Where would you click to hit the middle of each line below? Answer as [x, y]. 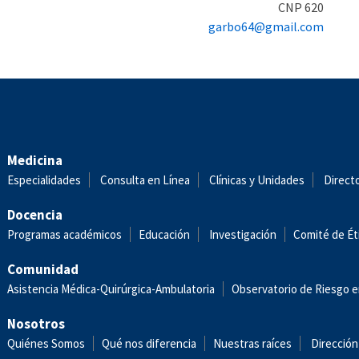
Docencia [35, 215]
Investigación [243, 234]
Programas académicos [65, 234]
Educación [164, 234]
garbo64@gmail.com [266, 26]
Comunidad [43, 269]
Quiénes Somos [46, 343]
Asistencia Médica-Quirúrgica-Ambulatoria [111, 289]
